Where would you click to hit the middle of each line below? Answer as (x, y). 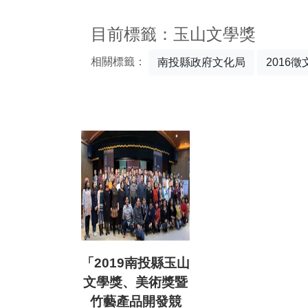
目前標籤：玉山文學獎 (173, 34)
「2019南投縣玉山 (135, 263)
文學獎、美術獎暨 (135, 283)
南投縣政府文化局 (201, 62)
